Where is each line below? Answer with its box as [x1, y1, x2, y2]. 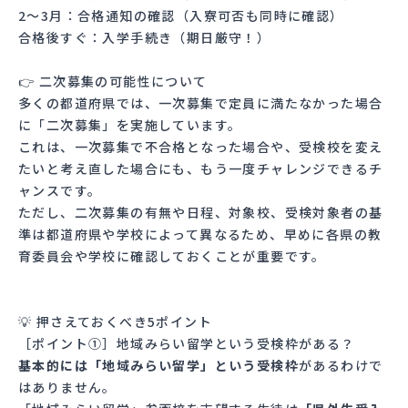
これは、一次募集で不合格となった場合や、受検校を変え [18, 137, 383, 156]
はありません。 [18, 377, 117, 396]
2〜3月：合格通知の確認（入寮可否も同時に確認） [18, 5, 344, 25]
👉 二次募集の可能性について [18, 71, 208, 90]
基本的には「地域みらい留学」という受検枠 [18, 355, 299, 374]
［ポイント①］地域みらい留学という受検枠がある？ [18, 333, 355, 352]
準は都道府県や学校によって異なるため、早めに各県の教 [18, 224, 382, 243]
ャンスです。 [18, 180, 102, 199]
